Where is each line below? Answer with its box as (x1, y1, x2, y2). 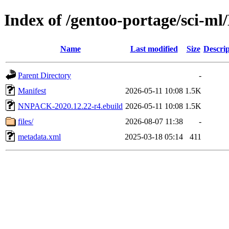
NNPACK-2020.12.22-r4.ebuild (18, 101, 123, 110)
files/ (18, 117, 33, 126)
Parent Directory (18, 71, 71, 80)
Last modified (130, 44, 178, 53)
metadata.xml (18, 132, 61, 141)
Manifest (18, 86, 46, 95)
